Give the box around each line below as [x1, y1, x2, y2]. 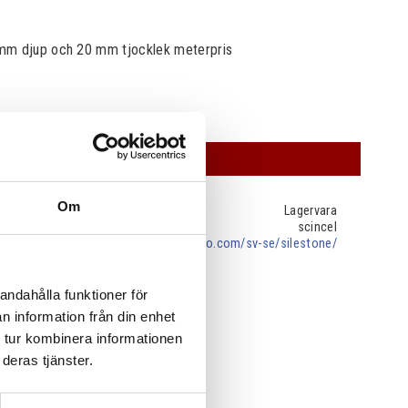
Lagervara [284, 203, 337, 219]
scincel [297, 219, 337, 236]
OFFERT [98, 149, 148, 168]
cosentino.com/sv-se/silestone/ [157, 236, 337, 252]
